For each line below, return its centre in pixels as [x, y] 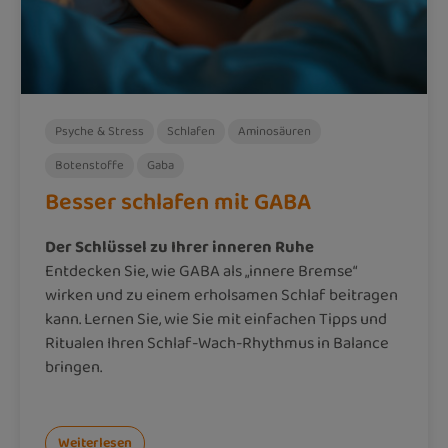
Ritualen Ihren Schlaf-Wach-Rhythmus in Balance [217, 343]
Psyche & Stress [99, 131]
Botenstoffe [89, 165]
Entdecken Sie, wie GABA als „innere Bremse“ [201, 271]
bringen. [73, 367]
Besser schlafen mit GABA [178, 202]
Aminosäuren [274, 131]
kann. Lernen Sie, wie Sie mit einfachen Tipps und [216, 319]
